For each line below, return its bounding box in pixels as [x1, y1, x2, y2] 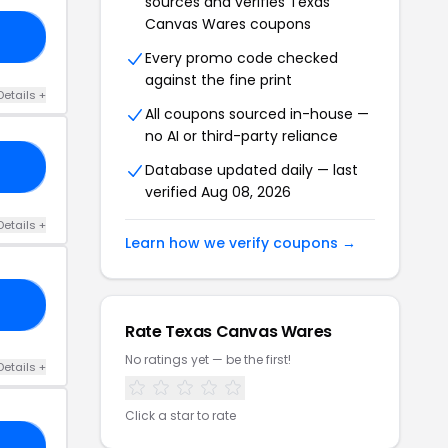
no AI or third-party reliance [145, 126, 338, 147]
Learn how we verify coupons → [125, 233, 356, 254]
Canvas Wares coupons [145, 14, 311, 35]
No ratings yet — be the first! [125, 351, 291, 369]
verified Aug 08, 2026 [145, 182, 291, 203]
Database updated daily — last [145, 160, 358, 181]
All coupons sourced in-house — [145, 104, 369, 125]
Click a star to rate [125, 407, 236, 425]
